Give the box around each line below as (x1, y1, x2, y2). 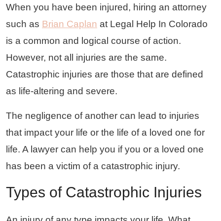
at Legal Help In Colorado (97, 18, 208, 29)
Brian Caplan (42, 18, 97, 29)
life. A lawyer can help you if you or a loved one (6, 144, 204, 154)
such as (6, 18, 42, 29)
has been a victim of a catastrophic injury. (6, 160, 180, 171)
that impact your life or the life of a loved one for (6, 127, 205, 138)
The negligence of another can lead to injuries (6, 110, 199, 121)
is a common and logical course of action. (6, 35, 181, 46)
